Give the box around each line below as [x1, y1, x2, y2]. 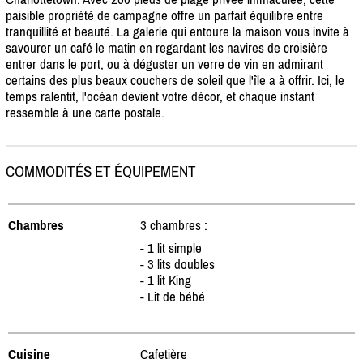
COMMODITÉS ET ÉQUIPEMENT [6, 162, 196, 180]
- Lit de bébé [140, 288, 205, 305]
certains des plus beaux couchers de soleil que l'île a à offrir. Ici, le [6, 71, 344, 88]
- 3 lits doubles [140, 255, 215, 272]
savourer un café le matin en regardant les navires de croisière [6, 39, 327, 56]
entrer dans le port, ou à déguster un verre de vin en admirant [6, 55, 323, 72]
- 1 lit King [140, 271, 191, 288]
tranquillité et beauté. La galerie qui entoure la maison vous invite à [6, 23, 349, 40]
